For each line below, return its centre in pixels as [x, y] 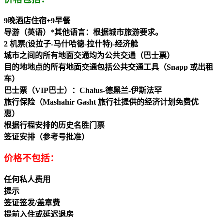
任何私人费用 [27, 179]
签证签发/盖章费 [32, 203]
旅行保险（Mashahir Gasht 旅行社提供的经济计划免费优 [101, 102]
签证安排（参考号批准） [46, 137]
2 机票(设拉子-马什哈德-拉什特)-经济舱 [71, 44]
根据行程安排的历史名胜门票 [54, 125]
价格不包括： [31, 158]
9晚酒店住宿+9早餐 [37, 20]
